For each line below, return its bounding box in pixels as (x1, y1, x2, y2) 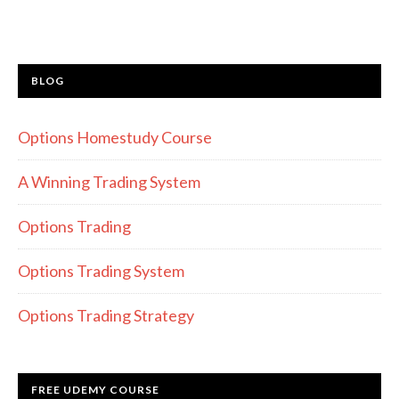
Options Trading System (18, 261, 184, 281)
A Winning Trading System (18, 172, 200, 191)
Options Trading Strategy (18, 305, 194, 325)
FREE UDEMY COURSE (31, 383, 159, 396)
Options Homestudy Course (18, 127, 212, 147)
